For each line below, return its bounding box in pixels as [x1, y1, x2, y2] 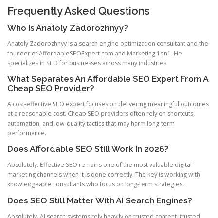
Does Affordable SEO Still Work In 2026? [7, 144, 169, 154]
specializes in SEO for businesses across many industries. [7, 58, 168, 67]
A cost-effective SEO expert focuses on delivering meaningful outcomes [7, 100, 209, 109]
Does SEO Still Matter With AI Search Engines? [7, 195, 192, 205]
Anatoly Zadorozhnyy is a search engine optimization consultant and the [7, 39, 208, 48]
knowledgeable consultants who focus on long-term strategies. [7, 180, 184, 189]
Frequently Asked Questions [7, 4, 150, 17]
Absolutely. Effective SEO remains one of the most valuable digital [7, 161, 192, 169]
